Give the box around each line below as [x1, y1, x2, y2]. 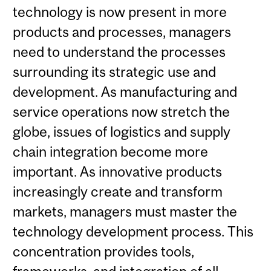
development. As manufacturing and [13, 83, 238, 100]
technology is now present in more [13, 4, 227, 21]
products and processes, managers [13, 24, 232, 41]
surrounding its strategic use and [13, 64, 217, 80]
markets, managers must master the [13, 203, 238, 220]
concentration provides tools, [13, 243, 195, 260]
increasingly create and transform [13, 183, 223, 200]
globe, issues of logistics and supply [13, 123, 231, 140]
